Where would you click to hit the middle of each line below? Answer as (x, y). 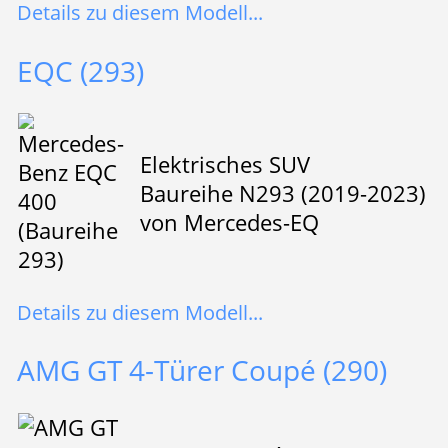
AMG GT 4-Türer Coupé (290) (201, 370)
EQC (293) (80, 70)
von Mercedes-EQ (229, 222)
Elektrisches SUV (224, 164)
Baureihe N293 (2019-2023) (282, 193)
